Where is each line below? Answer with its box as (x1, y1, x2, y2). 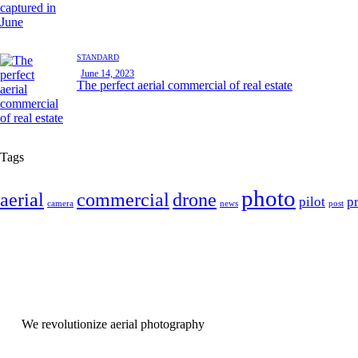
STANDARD (77, 53, 119, 62)
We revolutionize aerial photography (22, 317, 205, 332)
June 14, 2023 (81, 68, 134, 80)
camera (47, 199, 74, 209)
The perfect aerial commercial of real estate (77, 78, 292, 93)
